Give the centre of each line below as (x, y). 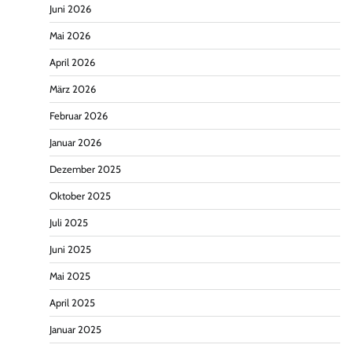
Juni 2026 (70, 9)
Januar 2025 (75, 329)
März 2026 (73, 89)
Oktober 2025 (80, 196)
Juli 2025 (69, 222)
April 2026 (72, 62)
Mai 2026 (70, 35)
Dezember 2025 (85, 169)
